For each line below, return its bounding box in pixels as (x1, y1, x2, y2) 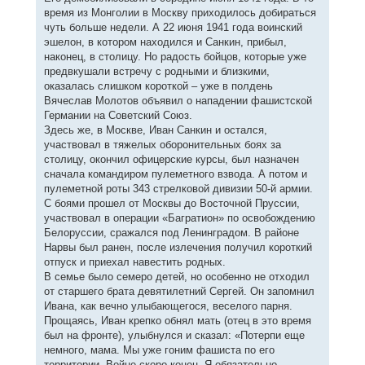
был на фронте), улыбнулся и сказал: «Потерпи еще (43, 328, 305, 341)
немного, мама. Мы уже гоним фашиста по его (43, 343, 275, 356)
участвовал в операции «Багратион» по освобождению (43, 211, 315, 224)
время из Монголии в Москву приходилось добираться (43, 6, 316, 19)
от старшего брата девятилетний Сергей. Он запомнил (43, 284, 314, 297)
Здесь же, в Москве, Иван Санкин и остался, (43, 123, 267, 136)
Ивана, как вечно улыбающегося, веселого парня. (43, 299, 292, 312)
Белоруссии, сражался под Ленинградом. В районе (43, 226, 299, 239)
